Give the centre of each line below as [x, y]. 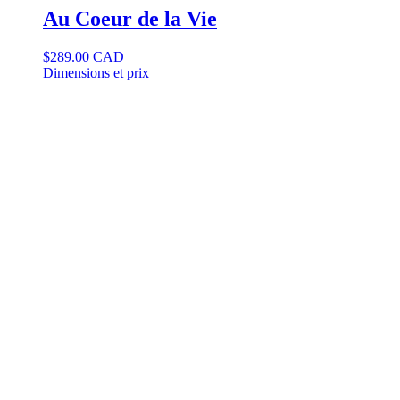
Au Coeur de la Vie [130, 19]
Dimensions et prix [96, 73]
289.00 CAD [87, 57]
